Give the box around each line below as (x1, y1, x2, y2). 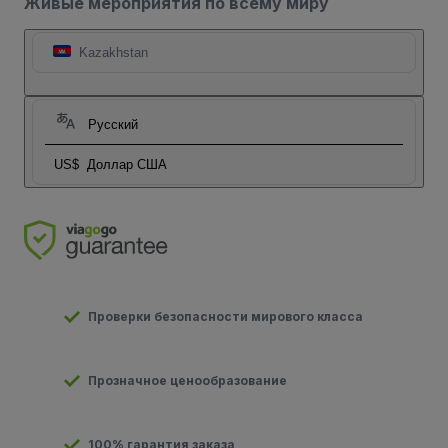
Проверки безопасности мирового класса (88, 308, 363, 324)
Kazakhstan (79, 44, 148, 60)
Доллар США (87, 156, 167, 172)
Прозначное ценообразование (88, 372, 287, 388)
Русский (88, 116, 138, 132)
